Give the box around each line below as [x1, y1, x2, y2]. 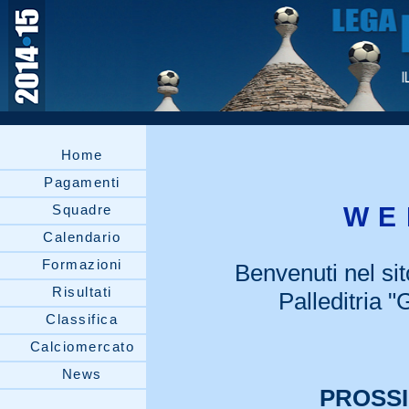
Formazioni [42, 257, 122, 272]
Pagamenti [44, 174, 121, 190]
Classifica [46, 311, 119, 327]
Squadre [52, 202, 112, 217]
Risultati [52, 284, 112, 299]
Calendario [43, 229, 121, 245]
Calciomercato [29, 339, 135, 354]
